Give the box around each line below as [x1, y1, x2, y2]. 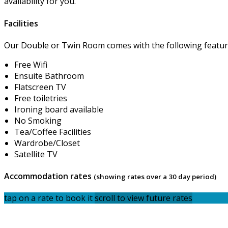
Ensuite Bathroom [14, 70, 84, 81]
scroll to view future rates [95, 192, 192, 204]
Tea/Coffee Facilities [14, 126, 91, 137]
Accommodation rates [4, 170, 94, 182]
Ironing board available [14, 103, 103, 115]
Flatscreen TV [14, 81, 66, 93]
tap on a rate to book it [4, 192, 95, 204]
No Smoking [14, 115, 62, 126]
